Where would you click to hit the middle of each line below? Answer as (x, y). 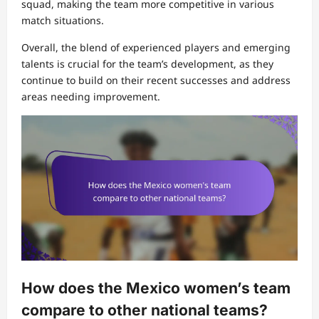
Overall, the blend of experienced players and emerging (156, 48)
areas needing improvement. (91, 97)
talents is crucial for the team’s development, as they (147, 64)
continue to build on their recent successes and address (156, 80)
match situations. (63, 21)
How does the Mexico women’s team (156, 288)
